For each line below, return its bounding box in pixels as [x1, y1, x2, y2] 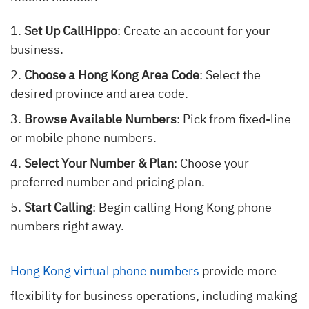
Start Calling [24, 202, 92, 215]
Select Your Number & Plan [24, 158, 174, 171]
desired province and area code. [10, 88, 188, 101]
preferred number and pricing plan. [10, 177, 205, 190]
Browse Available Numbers [24, 114, 177, 127]
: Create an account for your [117, 26, 270, 39]
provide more [199, 266, 277, 279]
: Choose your [174, 158, 249, 171]
